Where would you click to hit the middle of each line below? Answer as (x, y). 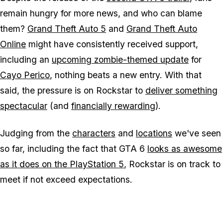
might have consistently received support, (112, 44)
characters (94, 133)
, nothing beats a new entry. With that (126, 75)
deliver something (181, 91)
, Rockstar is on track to (172, 164)
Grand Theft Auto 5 (67, 29)
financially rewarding (113, 106)
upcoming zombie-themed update (120, 60)
